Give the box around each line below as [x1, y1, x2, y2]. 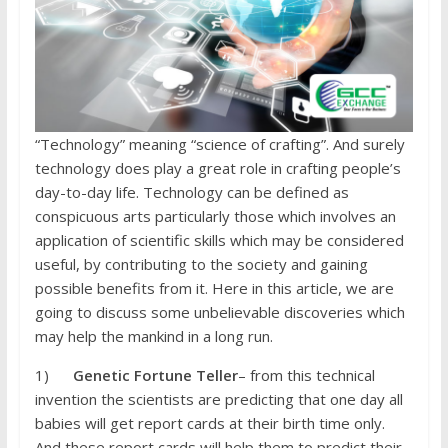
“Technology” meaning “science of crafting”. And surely [34, 134, 405, 155]
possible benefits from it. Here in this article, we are [34, 278, 394, 299]
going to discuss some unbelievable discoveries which [34, 302, 405, 323]
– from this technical [237, 365, 375, 386]
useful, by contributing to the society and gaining [34, 254, 368, 275]
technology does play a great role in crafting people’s [34, 158, 401, 179]
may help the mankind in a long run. [34, 326, 273, 347]
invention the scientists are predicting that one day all [34, 389, 403, 410]
